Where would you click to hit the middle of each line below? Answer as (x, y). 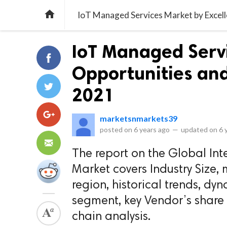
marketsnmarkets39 (139, 118)
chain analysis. (111, 217)
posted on (117, 129)
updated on (199, 129)
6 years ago (152, 129)
